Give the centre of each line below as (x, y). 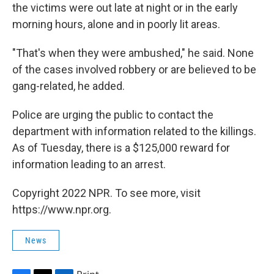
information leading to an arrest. (89, 164)
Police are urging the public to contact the (113, 114)
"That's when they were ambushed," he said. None (133, 53)
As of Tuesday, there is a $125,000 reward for (121, 147)
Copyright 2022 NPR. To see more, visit (106, 193)
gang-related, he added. (68, 86)
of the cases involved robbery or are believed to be (134, 69)
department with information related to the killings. (134, 131)
